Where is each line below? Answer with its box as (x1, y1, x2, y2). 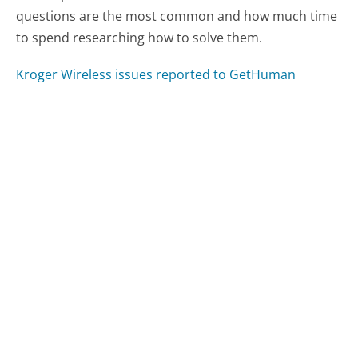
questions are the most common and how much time (16, 7, 338, 26)
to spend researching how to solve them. (16, 29, 263, 47)
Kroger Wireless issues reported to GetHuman (16, 66, 296, 84)
